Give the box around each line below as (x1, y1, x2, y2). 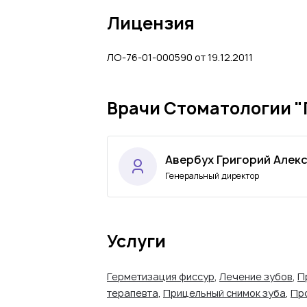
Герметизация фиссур (107, 270, 214, 283)
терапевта (107, 286, 158, 299)
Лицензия (107, 12, 195, 35)
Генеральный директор (165, 170, 259, 182)
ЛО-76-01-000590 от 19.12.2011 (107, 51, 253, 64)
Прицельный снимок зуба (163, 286, 286, 299)
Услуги (107, 230, 166, 253)
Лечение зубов (219, 270, 293, 283)
